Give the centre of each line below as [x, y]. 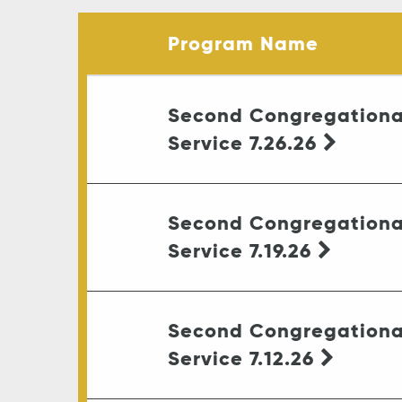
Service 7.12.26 [244, 358]
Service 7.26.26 [245, 143]
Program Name [243, 43]
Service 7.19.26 [243, 250]
